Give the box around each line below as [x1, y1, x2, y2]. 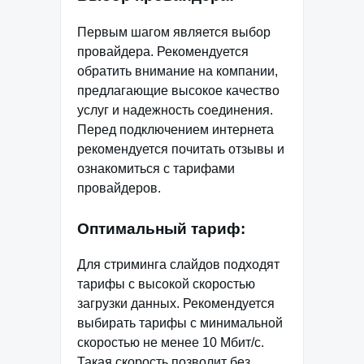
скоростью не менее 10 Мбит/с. [77, 336, 264, 350]
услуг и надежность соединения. [77, 102, 273, 117]
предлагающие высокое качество [77, 83, 279, 97]
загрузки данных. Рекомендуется [77, 297, 275, 311]
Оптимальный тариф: [77, 219, 245, 237]
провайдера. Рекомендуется [77, 44, 249, 58]
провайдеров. [77, 180, 161, 195]
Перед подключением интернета [77, 122, 274, 136]
